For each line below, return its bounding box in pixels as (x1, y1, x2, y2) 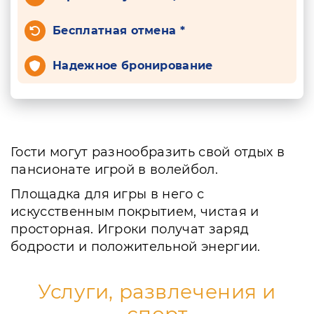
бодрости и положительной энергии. (11, 239, 264, 254)
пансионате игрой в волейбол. (11, 162, 218, 177)
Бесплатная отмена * (53, 24, 186, 37)
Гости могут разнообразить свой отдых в (11, 144, 285, 160)
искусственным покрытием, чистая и (11, 204, 259, 219)
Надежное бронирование (53, 59, 213, 72)
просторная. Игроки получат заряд (11, 221, 250, 237)
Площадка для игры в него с (11, 186, 205, 202)
